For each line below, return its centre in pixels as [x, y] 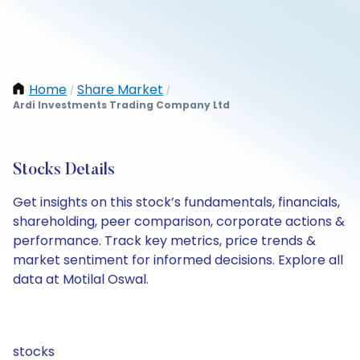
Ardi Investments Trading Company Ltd [121, 105]
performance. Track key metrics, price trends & [164, 241]
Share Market [120, 90]
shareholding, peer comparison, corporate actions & [179, 221]
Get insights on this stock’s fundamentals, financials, [176, 202]
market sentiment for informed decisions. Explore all [178, 260]
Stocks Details [64, 170]
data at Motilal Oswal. [81, 279]
